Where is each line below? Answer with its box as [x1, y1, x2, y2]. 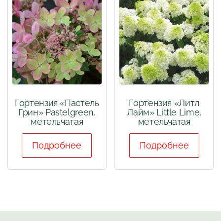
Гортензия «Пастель [15, 98, 99, 109]
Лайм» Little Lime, [127, 107, 201, 118]
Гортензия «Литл [129, 98, 199, 109]
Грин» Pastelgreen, [18, 107, 96, 118]
